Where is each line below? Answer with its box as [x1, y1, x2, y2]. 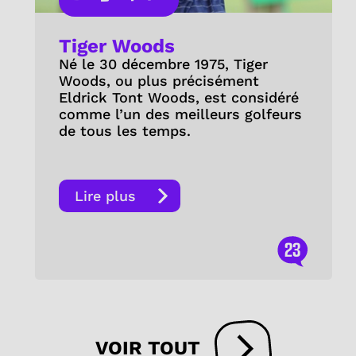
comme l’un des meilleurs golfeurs [58, 105, 302, 122]
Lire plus [74, 187, 136, 204]
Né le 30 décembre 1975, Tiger [58, 55, 268, 72]
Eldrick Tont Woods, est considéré [58, 88, 299, 106]
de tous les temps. [58, 122, 195, 139]
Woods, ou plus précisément [58, 72, 259, 89]
